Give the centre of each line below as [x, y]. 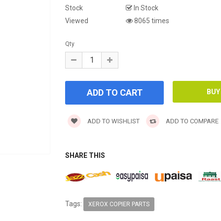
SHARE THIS [85, 155]
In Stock [146, 8]
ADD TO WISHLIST [113, 121]
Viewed [77, 20]
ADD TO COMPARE [192, 121]
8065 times [151, 20]
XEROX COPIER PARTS [119, 204]
